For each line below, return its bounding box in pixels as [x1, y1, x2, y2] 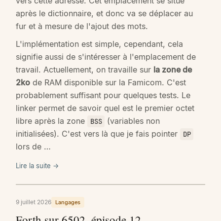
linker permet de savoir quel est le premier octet [16, 103, 194, 113]
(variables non [105, 115, 160, 126]
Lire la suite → [16, 161, 59, 170]
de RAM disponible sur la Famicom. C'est [30, 77, 186, 87]
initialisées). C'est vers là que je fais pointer [16, 128, 180, 139]
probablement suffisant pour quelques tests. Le [16, 90, 190, 100]
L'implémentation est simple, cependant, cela [16, 38, 183, 49]
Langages [55, 198, 80, 206]
